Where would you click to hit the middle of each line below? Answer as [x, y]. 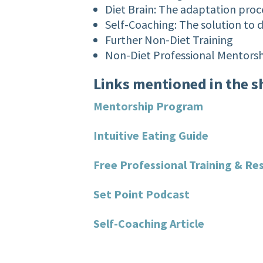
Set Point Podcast [143, 194]
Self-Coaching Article [149, 224]
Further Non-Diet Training [169, 40]
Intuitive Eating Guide [151, 136]
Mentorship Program [149, 106]
